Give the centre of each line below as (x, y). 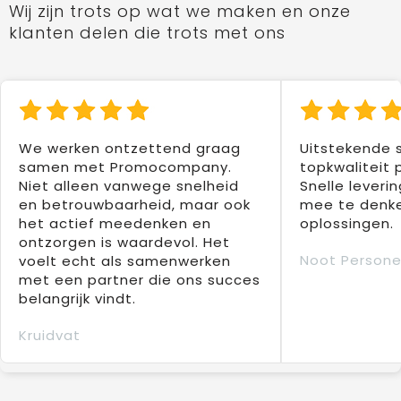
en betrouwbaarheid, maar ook (135, 205)
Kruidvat (50, 336)
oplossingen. (346, 224)
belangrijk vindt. (77, 299)
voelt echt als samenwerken (125, 261)
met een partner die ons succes (140, 280)
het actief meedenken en (115, 224)
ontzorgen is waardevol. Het (124, 243)
